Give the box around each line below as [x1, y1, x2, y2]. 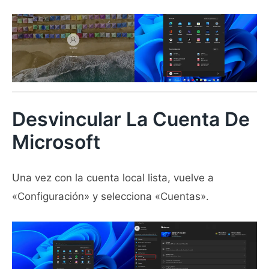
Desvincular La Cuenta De [12, 107, 250, 131]
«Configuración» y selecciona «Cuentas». [12, 190, 209, 203]
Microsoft [12, 130, 100, 154]
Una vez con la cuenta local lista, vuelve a [12, 172, 214, 184]
